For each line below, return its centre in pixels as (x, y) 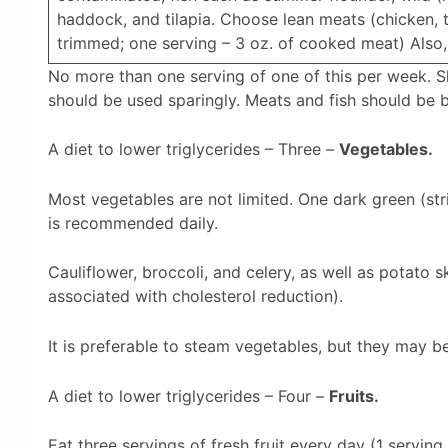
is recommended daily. (133, 222)
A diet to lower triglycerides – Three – (193, 149)
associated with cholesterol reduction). (195, 296)
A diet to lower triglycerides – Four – (188, 395)
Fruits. (354, 395)
